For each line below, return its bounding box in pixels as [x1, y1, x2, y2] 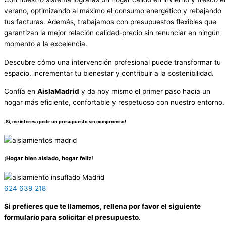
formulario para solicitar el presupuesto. [4, 213, 141, 221]
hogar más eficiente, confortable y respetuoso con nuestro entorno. [4, 98, 224, 106]
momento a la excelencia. [4, 40, 89, 48]
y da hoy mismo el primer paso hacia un [79, 87, 210, 95]
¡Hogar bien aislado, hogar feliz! [4, 155, 93, 162]
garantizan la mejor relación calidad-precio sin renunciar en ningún [4, 29, 220, 37]
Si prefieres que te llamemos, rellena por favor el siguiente [4, 202, 201, 210]
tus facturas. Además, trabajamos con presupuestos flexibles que [4, 18, 216, 26]
